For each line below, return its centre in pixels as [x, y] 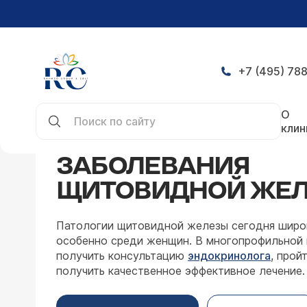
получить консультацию [122, 256]
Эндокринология [222, 106]
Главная [57, 106]
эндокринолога [229, 256]
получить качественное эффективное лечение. [181, 271]
